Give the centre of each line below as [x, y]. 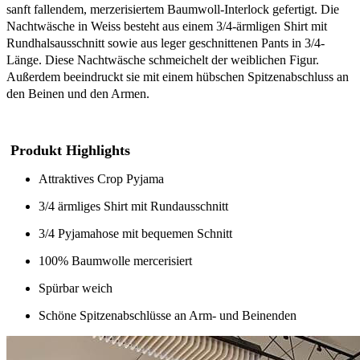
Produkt [36, 150]
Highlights [96, 150]
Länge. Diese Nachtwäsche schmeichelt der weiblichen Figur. [163, 59]
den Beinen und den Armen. [78, 93]
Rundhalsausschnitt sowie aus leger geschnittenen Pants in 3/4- [166, 43]
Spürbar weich [76, 288]
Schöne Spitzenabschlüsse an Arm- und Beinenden [168, 315]
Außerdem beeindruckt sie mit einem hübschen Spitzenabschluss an [178, 76]
